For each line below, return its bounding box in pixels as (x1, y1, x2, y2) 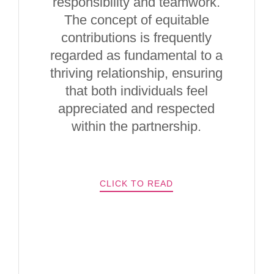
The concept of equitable (64, 12, 209, 28)
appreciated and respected (58, 101, 215, 116)
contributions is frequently (61, 30, 212, 45)
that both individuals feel (65, 83, 208, 98)
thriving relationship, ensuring (50, 65, 223, 81)
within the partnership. (72, 119, 202, 134)
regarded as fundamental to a (50, 48, 223, 63)
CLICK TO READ (100, 179, 174, 188)
